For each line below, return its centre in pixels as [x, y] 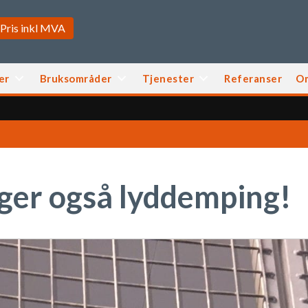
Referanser [253, 78]
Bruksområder [76, 78]
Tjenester [168, 78]
